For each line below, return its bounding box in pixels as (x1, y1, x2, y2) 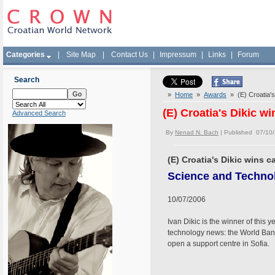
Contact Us (111, 50, 148, 59)
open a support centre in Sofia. (168, 239, 269, 248)
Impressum (160, 50, 196, 59)
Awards (204, 91, 227, 98)
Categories (6, 50, 45, 59)
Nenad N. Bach (175, 129, 219, 136)
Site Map (66, 50, 96, 59)
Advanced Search (12, 109, 66, 117)
